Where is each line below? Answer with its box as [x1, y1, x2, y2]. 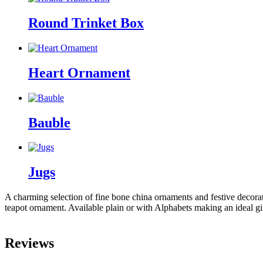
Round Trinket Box [28, 15, 144, 31]
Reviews [5, 235, 54, 251]
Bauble [28, 114, 70, 130]
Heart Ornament [28, 65, 130, 80]
